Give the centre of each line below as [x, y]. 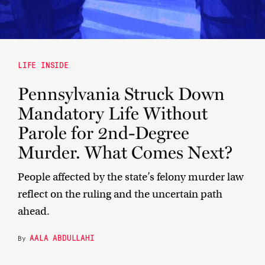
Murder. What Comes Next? [125, 153]
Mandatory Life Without [113, 114]
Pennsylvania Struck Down [121, 94]
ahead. [34, 211]
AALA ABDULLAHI [62, 237]
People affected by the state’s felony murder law [131, 177]
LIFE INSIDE [43, 64]
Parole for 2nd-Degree [104, 133]
